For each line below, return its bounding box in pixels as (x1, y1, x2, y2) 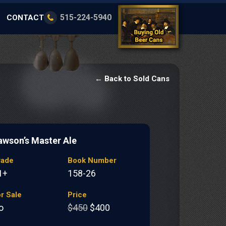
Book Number (67, 156, 117, 165)
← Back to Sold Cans (95, 74, 169, 83)
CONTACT (7, 13, 44, 22)
